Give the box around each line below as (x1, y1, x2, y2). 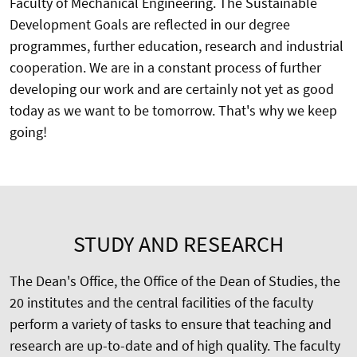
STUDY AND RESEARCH (73, 229, 284, 258)
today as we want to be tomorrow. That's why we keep (10, 100, 337, 120)
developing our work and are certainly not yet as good (10, 79, 334, 98)
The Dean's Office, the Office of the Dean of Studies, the (10, 271, 340, 290)
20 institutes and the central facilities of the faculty (10, 292, 313, 312)
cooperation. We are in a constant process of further (10, 57, 321, 76)
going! (10, 122, 47, 141)
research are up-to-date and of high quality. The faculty (10, 335, 340, 355)
